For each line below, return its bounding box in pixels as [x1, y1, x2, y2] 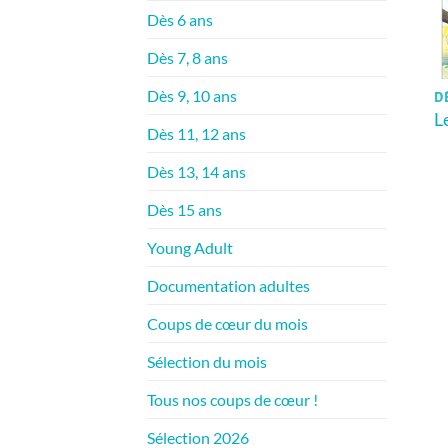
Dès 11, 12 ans [147, 123, 246, 143]
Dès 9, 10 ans [147, 85, 237, 105]
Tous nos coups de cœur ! [147, 389, 318, 409]
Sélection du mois [147, 351, 267, 371]
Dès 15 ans [147, 199, 222, 219]
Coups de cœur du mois [147, 313, 308, 333]
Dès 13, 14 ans [147, 161, 246, 181]
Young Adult [147, 237, 233, 257]
